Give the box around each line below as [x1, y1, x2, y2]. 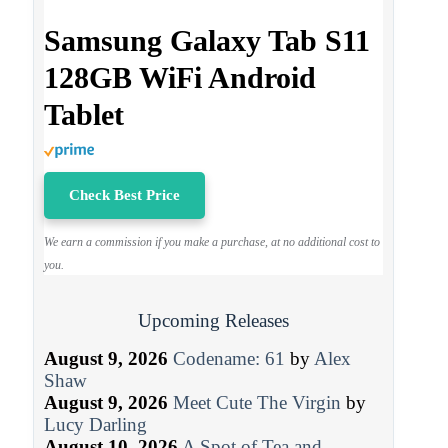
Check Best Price [68, 187, 180, 204]
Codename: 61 [172, 347, 285, 369]
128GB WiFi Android [43, 61, 316, 95]
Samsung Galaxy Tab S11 [43, 24, 370, 58]
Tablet [43, 98, 124, 132]
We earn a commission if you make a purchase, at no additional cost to [43, 235, 380, 250]
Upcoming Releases [137, 310, 289, 332]
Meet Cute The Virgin [172, 391, 341, 413]
